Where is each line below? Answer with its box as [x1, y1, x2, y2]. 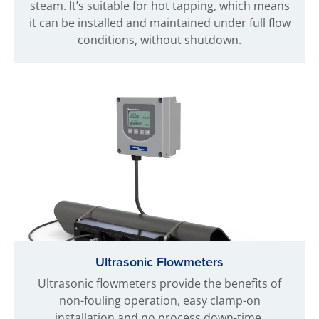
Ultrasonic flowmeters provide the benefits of [38, 275, 281, 291]
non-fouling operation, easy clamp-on [58, 292, 261, 308]
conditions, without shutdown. [78, 32, 241, 48]
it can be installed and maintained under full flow [28, 15, 291, 31]
